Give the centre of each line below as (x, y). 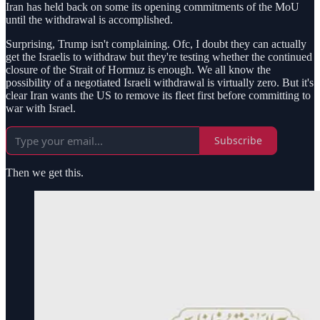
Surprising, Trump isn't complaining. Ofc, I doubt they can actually (156, 44)
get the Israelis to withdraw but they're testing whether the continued (159, 56)
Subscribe (238, 141)
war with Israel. (41, 108)
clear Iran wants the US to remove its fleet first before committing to (158, 95)
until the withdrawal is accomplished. (89, 19)
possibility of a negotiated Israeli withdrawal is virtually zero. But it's (160, 82)
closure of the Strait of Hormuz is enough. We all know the (138, 69)
